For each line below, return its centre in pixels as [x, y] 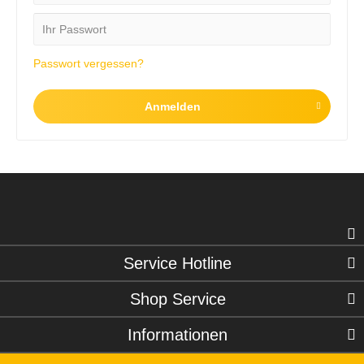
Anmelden [172, 106]
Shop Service [178, 299]
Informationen [178, 335]
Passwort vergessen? [89, 63]
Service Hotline [178, 263]
